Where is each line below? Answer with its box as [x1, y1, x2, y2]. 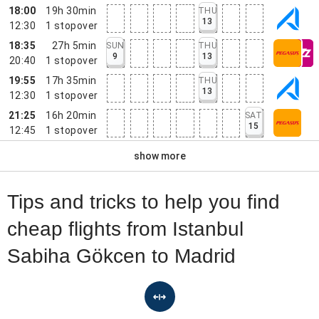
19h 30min [46, 4, 97, 16]
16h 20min [46, 109, 97, 121]
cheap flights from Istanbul [7, 218, 244, 240]
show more [133, 150, 186, 162]
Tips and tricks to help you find [7, 191, 280, 213]
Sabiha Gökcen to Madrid [7, 245, 236, 267]
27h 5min [51, 39, 97, 51]
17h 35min [46, 74, 97, 86]
